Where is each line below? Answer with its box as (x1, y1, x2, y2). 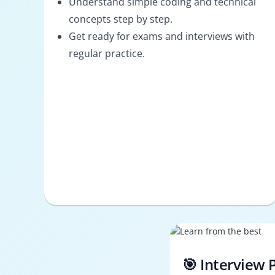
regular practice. (69, 46, 145, 60)
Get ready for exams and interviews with (69, 29, 255, 43)
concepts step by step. (69, 12, 172, 26)
